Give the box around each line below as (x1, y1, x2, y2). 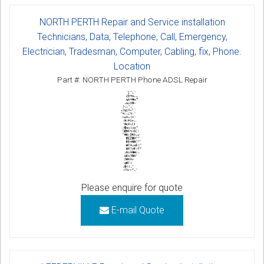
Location (114, 61, 150, 72)
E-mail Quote (109, 204, 164, 216)
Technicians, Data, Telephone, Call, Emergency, (37, 31, 227, 43)
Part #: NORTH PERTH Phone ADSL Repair (57, 75, 207, 85)
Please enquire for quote (81, 181, 183, 193)
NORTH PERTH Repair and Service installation (39, 16, 225, 28)
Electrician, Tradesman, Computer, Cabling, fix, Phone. (22, 46, 242, 58)
